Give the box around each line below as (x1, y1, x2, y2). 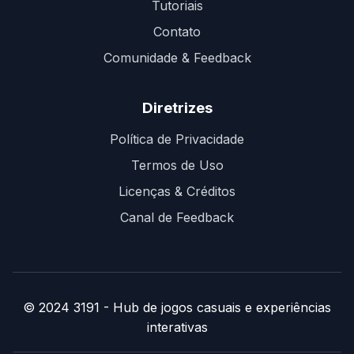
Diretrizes (141, 99, 213, 117)
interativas (146, 319, 208, 335)
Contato (153, 24, 201, 40)
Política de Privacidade (110, 131, 244, 147)
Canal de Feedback (120, 209, 234, 225)
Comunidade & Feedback (103, 50, 251, 66)
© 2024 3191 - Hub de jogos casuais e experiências (23, 299, 331, 315)
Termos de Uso (130, 157, 224, 173)
